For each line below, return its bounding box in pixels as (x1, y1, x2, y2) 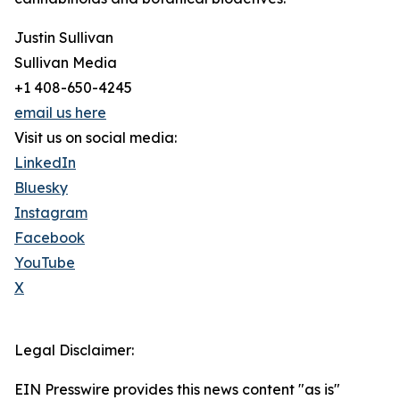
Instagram (14, 204, 87, 222)
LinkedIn (14, 154, 76, 172)
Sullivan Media (14, 54, 117, 72)
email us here (14, 104, 106, 122)
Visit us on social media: (14, 129, 177, 147)
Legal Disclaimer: (14, 341, 134, 360)
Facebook (14, 229, 85, 247)
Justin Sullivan (14, 29, 113, 47)
